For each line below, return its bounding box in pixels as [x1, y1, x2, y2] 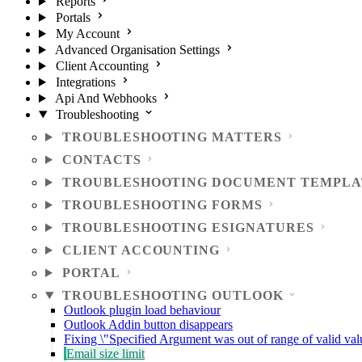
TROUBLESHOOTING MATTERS [61, 130, 283, 144]
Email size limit [66, 347, 145, 360]
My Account [55, 27, 120, 40]
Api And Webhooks [54, 91, 157, 105]
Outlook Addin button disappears [64, 318, 233, 331]
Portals [55, 11, 90, 24]
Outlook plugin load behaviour [64, 303, 221, 317]
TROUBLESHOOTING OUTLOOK [61, 288, 284, 302]
